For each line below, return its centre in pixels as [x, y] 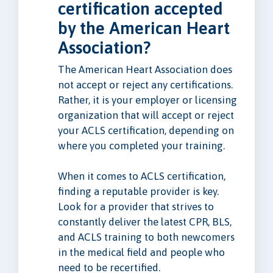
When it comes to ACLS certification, [142, 176]
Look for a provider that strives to [136, 206]
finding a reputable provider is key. [138, 191]
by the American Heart [144, 28]
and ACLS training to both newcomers [146, 237]
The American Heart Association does [145, 69]
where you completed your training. [141, 145]
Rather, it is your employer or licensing [147, 100]
